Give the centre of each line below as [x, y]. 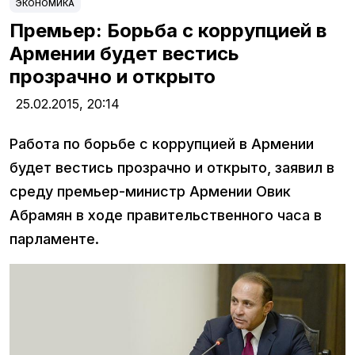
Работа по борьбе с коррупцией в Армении [162, 144]
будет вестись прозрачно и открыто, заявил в [172, 168]
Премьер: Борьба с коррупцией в [168, 31]
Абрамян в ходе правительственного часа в [166, 216]
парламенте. [54, 239]
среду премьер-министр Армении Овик [150, 192]
